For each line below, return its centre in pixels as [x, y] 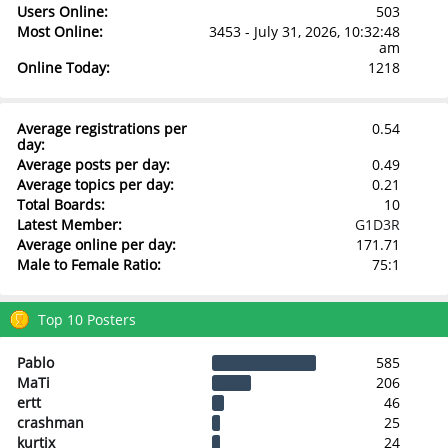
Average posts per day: [93, 164]
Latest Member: [69, 224]
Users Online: [62, 11]
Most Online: [59, 31]
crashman [50, 422]
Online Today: [63, 67]
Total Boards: [60, 204]
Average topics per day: [95, 184]
